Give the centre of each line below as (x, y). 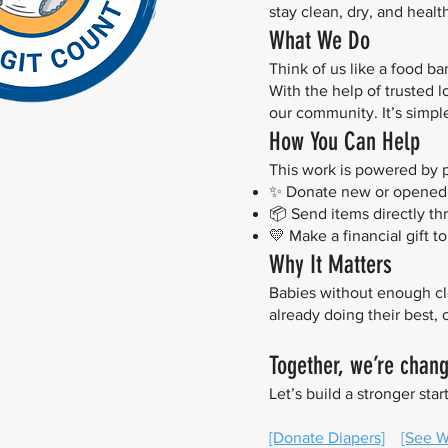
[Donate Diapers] (327, 437)
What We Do (319, 40)
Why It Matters (330, 264)
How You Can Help (344, 141)
